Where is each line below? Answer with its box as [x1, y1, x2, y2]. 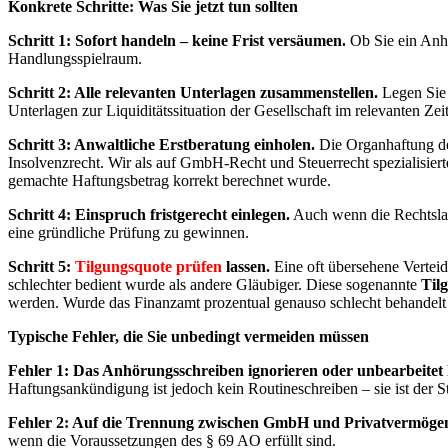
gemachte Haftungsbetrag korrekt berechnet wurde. [8, 172, 331, 190]
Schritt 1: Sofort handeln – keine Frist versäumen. [8, 32, 346, 50]
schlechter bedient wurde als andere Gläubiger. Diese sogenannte [8, 276, 421, 294]
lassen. [222, 258, 270, 276]
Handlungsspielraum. [8, 50, 142, 68]
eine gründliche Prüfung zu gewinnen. [8, 224, 249, 242]
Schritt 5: [8, 258, 75, 276]
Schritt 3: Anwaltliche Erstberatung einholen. [8, 136, 315, 154]
